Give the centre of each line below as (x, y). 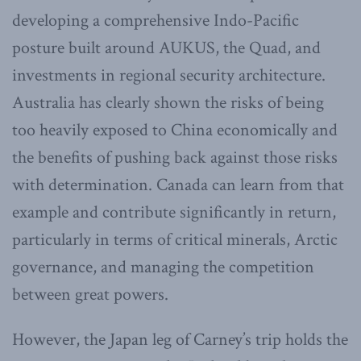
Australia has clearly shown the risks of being (168, 102)
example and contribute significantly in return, (174, 212)
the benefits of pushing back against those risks (175, 157)
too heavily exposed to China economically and (175, 130)
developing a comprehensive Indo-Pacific (156, 20)
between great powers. (90, 294)
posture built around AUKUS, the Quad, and (166, 48)
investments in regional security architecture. (169, 75)
